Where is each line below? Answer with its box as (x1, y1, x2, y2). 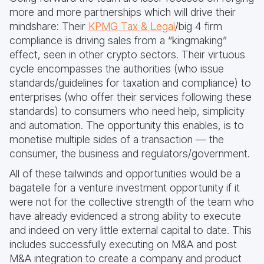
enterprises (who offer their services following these (9, 91, 252, 104)
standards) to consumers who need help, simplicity (9, 105, 245, 118)
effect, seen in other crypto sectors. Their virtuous (9, 48, 245, 61)
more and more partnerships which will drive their (9, 6, 236, 19)
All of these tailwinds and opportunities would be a (9, 167, 240, 180)
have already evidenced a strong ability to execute (9, 210, 241, 223)
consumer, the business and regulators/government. (9, 147, 250, 160)
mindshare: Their (9, 20, 88, 33)
